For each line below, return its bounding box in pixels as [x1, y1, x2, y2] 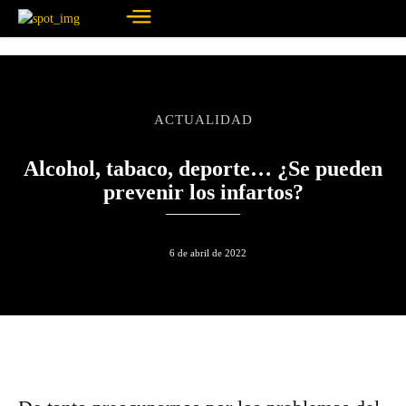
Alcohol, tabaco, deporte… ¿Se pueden [24, 157, 382, 180]
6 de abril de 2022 [169, 247, 246, 259]
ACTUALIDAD [153, 111, 253, 127]
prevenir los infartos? [102, 180, 304, 204]
